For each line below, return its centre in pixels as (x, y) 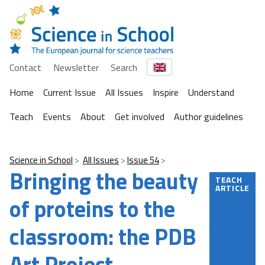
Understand (211, 93)
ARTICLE (232, 188)
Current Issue (70, 93)
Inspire (166, 93)
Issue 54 (143, 160)
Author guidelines (209, 117)
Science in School (41, 160)
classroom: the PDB (103, 237)
